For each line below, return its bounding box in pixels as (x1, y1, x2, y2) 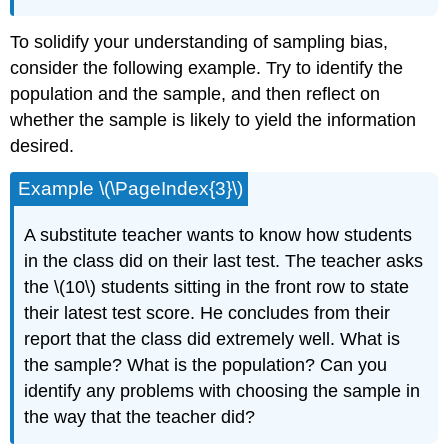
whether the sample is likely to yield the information (10, 110, 417, 131)
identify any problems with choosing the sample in (24, 380, 421, 401)
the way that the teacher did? (24, 406, 256, 427)
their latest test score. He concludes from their (24, 302, 391, 323)
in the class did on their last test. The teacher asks (24, 250, 424, 271)
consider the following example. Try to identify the (10, 58, 404, 79)
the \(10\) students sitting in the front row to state (24, 276, 410, 297)
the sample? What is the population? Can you (24, 354, 388, 375)
